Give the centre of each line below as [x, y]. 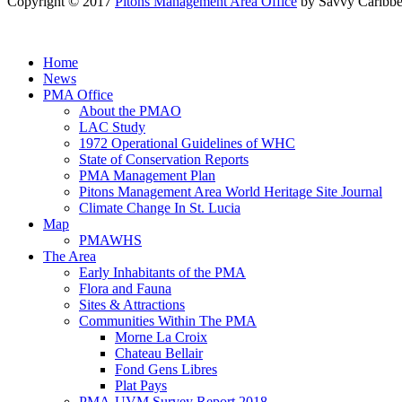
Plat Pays [141, 386]
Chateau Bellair [159, 354]
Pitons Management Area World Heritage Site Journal [231, 192]
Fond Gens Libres [166, 370]
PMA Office [78, 95]
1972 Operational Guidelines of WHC [187, 144]
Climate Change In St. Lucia [160, 208]
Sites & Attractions [132, 305]
